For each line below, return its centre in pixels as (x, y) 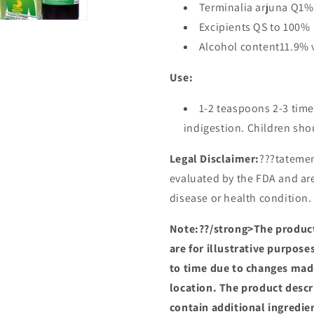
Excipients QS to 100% (254, 27)
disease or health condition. (240, 198)
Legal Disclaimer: (214, 159)
